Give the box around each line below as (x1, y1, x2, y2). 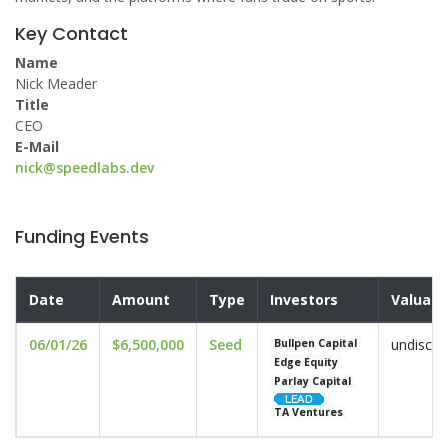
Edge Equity (274, 354, 339, 369)
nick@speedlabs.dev (15, 158, 154, 177)
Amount (112, 290, 170, 309)
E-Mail (15, 137, 59, 156)
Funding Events (15, 224, 149, 249)
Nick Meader (15, 74, 97, 93)
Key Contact (15, 21, 128, 46)
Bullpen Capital (274, 335, 358, 350)
